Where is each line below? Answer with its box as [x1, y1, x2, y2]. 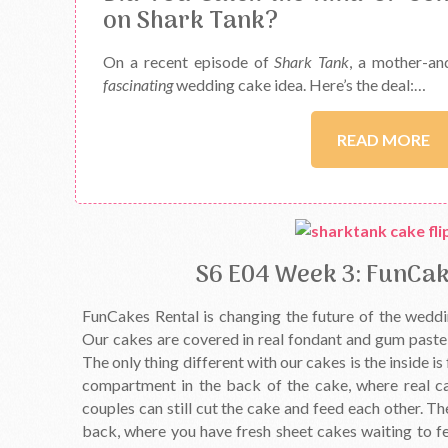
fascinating [103, 74, 176, 94]
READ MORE [337, 129, 431, 149]
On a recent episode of [103, 51, 275, 71]
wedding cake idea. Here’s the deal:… [176, 74, 426, 94]
